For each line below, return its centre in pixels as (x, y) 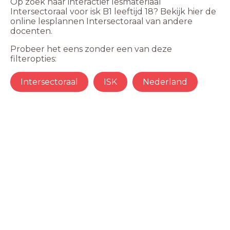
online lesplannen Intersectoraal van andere (101, 21)
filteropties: (33, 59)
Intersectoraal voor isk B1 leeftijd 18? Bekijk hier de (113, 12)
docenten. (31, 31)
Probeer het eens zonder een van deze (91, 49)
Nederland (165, 82)
